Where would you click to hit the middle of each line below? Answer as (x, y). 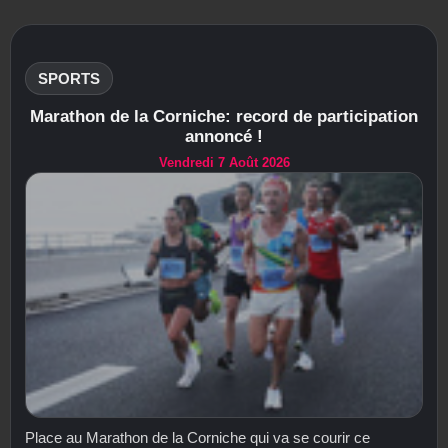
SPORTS (69, 78)
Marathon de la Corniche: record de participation (224, 116)
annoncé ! (224, 136)
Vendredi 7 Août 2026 (224, 162)
